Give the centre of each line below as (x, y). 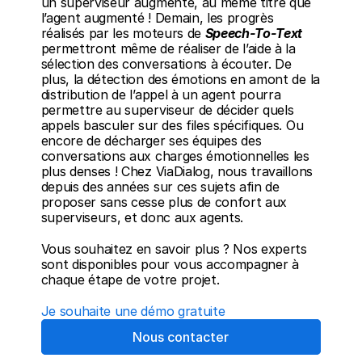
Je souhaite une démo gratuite (133, 311)
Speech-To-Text (254, 33)
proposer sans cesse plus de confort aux (164, 202)
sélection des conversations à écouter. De (166, 64)
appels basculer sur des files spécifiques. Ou (172, 125)
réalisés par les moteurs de (123, 33)
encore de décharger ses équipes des (151, 141)
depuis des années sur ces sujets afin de (160, 187)
